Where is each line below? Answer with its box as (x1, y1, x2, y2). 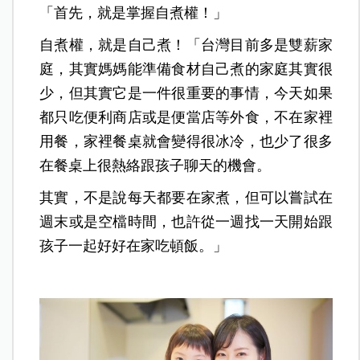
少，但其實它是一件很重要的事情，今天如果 (39, 84, 333, 101)
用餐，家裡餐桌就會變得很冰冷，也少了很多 (39, 133, 333, 149)
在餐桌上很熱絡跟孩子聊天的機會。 (39, 157, 272, 174)
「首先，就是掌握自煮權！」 (39, 4, 228, 21)
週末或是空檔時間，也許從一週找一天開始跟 (39, 213, 333, 230)
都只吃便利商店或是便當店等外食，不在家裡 (39, 108, 333, 125)
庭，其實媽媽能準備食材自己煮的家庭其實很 (39, 60, 333, 77)
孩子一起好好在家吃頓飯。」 (39, 237, 228, 254)
